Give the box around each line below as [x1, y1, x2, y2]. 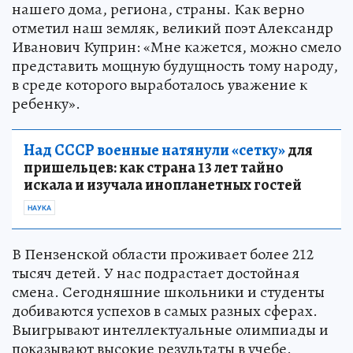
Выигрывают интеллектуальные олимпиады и [12, 318, 329, 340]
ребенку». [12, 92, 80, 114]
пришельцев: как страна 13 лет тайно [24, 156, 284, 178]
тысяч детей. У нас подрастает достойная [12, 262, 299, 284]
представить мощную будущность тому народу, [12, 54, 338, 76]
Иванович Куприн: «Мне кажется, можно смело [12, 35, 341, 58]
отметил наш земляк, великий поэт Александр [12, 17, 333, 39]
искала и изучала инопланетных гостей [24, 173, 302, 195]
